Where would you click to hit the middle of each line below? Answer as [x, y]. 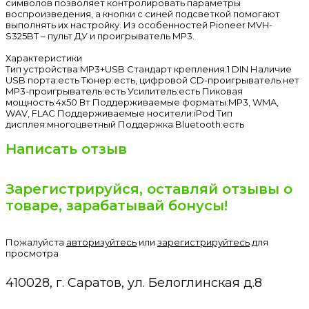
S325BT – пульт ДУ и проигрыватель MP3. [100, 36]
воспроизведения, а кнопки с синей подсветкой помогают [143, 13]
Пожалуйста [36, 242]
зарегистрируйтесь [203, 242]
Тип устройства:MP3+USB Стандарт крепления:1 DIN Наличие [149, 69]
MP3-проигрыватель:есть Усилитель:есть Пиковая [124, 91]
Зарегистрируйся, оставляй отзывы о [149, 189]
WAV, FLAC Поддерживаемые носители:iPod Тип [119, 113]
